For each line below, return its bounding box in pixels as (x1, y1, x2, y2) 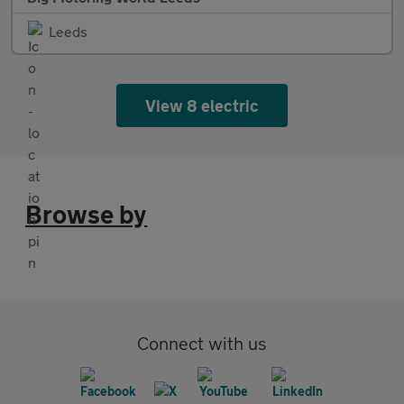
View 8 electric (144, 96, 260, 116)
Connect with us (137, 333, 267, 354)
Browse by (25, 199, 148, 230)
